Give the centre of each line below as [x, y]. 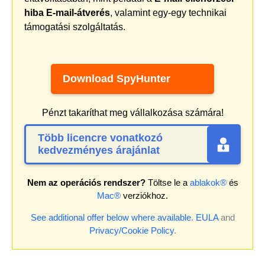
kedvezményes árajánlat [99, 151]
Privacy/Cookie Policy [131, 231]
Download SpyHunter [117, 79]
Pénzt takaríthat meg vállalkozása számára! [132, 113]
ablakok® [208, 183]
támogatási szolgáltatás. [75, 27]
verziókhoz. [144, 196]
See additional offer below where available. [112, 218]
